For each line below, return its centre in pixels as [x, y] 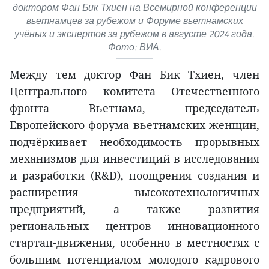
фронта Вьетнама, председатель [134, 108]
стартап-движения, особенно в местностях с [134, 242]
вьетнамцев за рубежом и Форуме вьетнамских [134, 20]
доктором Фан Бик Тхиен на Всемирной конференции [134, 7]
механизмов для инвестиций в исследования [134, 158]
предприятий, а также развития [134, 209]
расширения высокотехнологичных [134, 192]
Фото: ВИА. [134, 47]
